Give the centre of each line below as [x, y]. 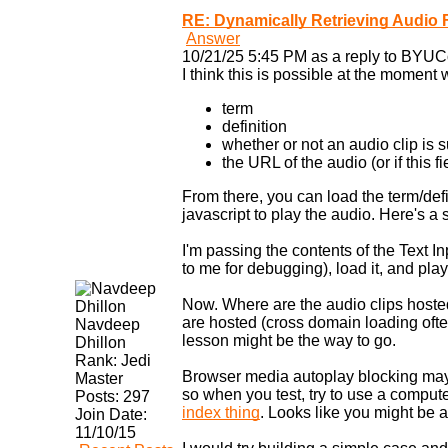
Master [99, 379]
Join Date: [111, 415]
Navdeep [107, 325]
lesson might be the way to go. [289, 341]
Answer [213, 39]
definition [254, 127]
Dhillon [100, 343]
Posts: [97, 397]
